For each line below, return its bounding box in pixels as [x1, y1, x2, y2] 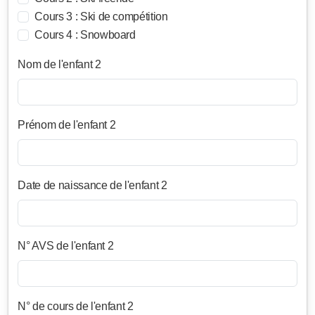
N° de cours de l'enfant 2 [18, 300, 134, 313]
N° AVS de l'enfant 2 [18, 240, 114, 252]
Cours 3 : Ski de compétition [34, 11, 168, 23]
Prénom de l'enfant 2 [18, 119, 116, 131]
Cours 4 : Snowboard [34, 29, 136, 41]
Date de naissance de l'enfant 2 [18, 179, 167, 192]
